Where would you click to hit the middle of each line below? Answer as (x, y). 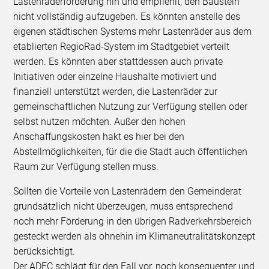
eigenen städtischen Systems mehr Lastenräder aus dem (133, 32)
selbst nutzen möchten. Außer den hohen (100, 122)
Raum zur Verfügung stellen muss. (86, 167)
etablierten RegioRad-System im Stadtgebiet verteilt (122, 47)
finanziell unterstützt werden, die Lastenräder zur (116, 92)
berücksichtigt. (44, 252)
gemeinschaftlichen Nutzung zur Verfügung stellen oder (131, 107)
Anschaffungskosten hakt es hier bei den (99, 137)
